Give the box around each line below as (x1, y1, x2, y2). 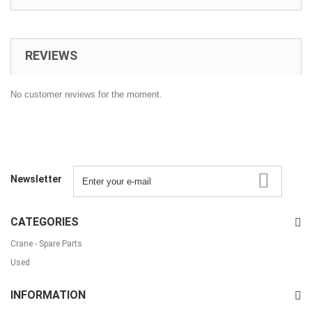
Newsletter (10, 173, 62, 185)
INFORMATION (10, 288, 86, 302)
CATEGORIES (10, 214, 79, 228)
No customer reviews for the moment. (10, 88, 162, 100)
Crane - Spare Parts (10, 238, 82, 249)
